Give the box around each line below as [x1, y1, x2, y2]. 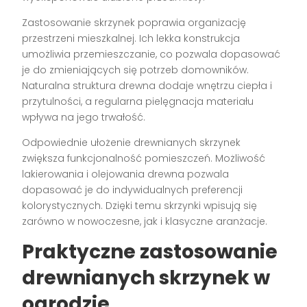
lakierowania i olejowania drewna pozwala [22, 167, 230, 181]
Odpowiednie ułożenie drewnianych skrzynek [22, 135, 241, 149]
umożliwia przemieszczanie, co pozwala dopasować [22, 47, 281, 61]
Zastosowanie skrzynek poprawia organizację [22, 15, 247, 29]
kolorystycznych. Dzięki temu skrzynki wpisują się [22, 198, 258, 212]
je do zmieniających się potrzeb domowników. [22, 62, 249, 77]
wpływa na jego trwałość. [22, 110, 146, 124]
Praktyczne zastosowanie [22, 238, 278, 265]
